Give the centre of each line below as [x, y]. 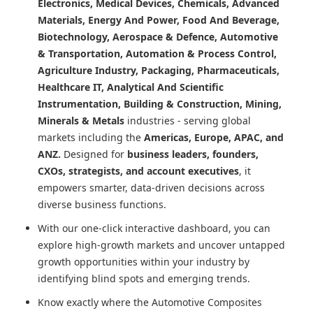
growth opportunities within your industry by [144, 262]
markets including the [91, 138]
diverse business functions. [102, 205]
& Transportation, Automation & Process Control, [157, 54]
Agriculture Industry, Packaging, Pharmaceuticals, [159, 71]
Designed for [94, 154]
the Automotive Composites [198, 303]
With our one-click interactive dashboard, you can [154, 228]
